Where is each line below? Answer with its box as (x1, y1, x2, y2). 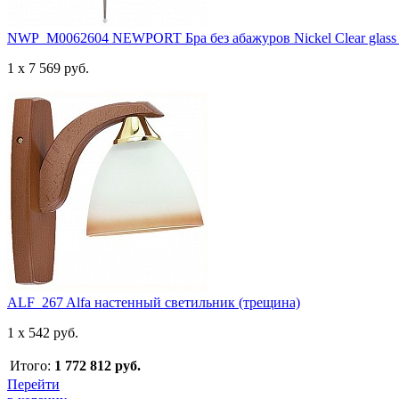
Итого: (10, 358, 51, 373)
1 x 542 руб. (7, 325, 78, 340)
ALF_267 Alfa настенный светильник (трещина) (7, 295, 300, 310)
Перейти (7, 377, 60, 392)
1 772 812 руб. (54, 358, 141, 373)
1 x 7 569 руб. (7, 61, 89, 76)
